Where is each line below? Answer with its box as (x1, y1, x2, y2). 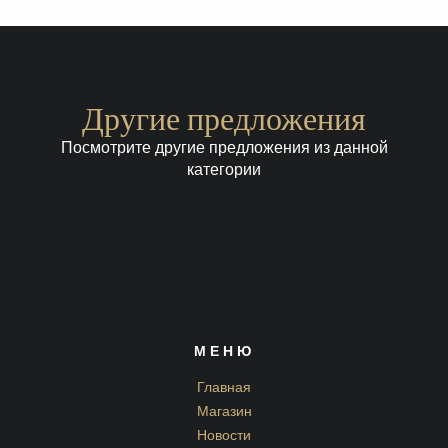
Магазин (196, 401, 252, 425)
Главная (197, 377, 251, 401)
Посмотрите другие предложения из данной (60, 135, 388, 163)
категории (187, 157, 261, 185)
